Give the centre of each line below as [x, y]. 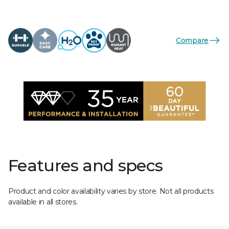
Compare [192, 40]
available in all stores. [43, 202]
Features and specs [86, 165]
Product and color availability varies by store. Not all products [111, 191]
